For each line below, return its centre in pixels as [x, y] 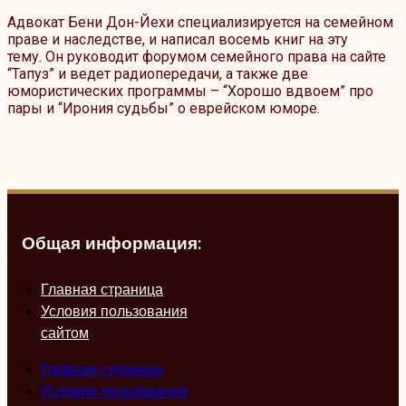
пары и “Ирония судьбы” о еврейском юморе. [164, 108]
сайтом [65, 334]
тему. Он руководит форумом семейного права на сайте [197, 56]
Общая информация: [112, 244]
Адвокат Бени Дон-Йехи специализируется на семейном [200, 22]
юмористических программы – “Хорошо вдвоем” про [190, 91]
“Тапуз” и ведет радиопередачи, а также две [158, 73]
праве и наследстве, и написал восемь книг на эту [178, 39]
